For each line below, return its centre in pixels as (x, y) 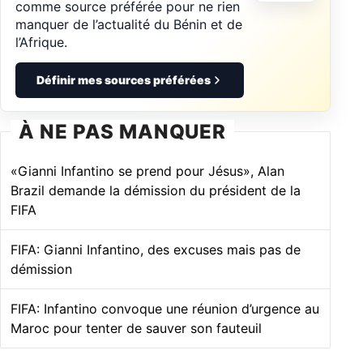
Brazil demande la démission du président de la (156, 191)
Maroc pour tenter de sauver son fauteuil (136, 329)
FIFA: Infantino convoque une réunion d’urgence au (165, 309)
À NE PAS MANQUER (123, 132)
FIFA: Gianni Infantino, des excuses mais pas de (156, 250)
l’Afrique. (41, 43)
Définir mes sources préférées (123, 80)
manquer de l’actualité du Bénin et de (129, 25)
